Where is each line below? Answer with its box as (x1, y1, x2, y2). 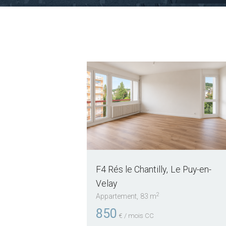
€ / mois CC (118, 211, 154, 219)
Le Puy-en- (170, 164, 211, 175)
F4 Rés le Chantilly (95, 164, 166, 175)
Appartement (95, 192, 137, 201)
